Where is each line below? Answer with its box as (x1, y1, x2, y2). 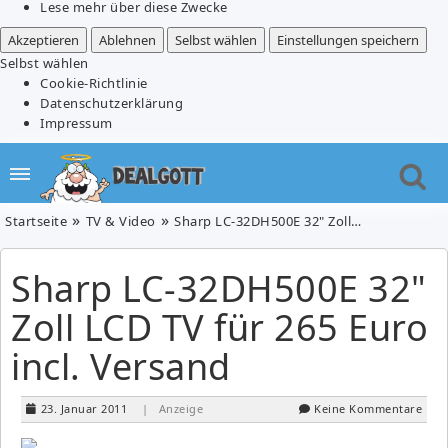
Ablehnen (98, 30, 156, 49)
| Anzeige (141, 400, 203, 416)
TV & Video (85, 211, 156, 230)
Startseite (5, 211, 67, 230)
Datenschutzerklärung (40, 93, 183, 112)
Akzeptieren (8, 30, 79, 49)
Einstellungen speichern (276, 30, 419, 49)
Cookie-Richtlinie (40, 73, 148, 92)
